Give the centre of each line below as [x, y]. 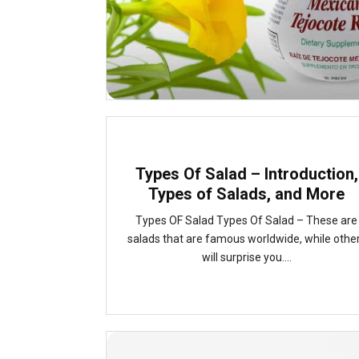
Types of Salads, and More [246, 194]
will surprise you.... [246, 257]
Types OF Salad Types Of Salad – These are [246, 220]
